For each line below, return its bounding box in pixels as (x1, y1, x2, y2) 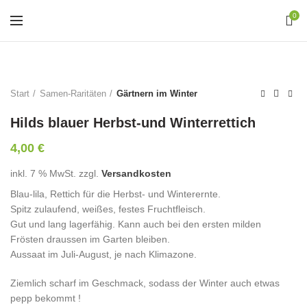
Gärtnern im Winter (116, 88, 197, 99)
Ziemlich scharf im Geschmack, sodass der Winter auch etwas (10, 278, 280, 288)
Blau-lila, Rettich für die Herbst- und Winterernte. (10, 188, 221, 199)
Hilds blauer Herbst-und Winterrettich (10, 115, 256, 130)
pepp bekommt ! (10, 293, 81, 304)
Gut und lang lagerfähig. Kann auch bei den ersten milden (10, 219, 261, 230)
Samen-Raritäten (40, 88, 106, 99)
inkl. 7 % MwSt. (10, 168, 76, 179)
